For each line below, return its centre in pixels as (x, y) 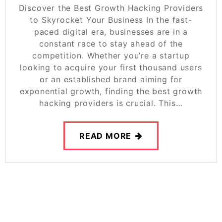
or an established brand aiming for (111, 79)
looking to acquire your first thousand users (111, 67)
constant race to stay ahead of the (111, 43)
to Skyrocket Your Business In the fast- (111, 20)
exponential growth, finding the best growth (111, 91)
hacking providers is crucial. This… (111, 103)
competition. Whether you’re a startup (111, 55)
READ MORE (105, 136)
